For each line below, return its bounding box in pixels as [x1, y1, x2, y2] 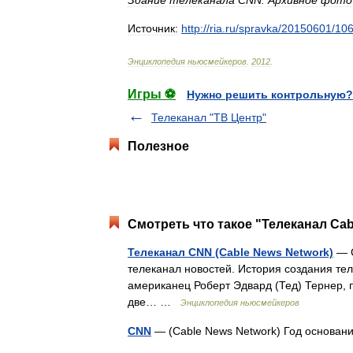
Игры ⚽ [128, 87, 176, 101]
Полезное [128, 139, 189, 153]
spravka [239, 21, 278, 35]
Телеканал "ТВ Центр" [151, 110, 266, 124]
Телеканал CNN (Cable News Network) [128, 245, 333, 258]
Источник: [128, 21, 178, 35]
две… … [128, 295, 180, 308]
